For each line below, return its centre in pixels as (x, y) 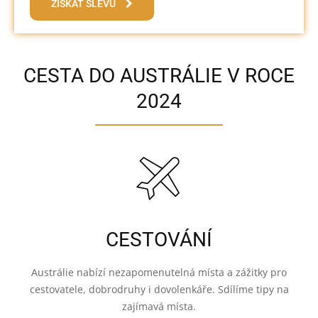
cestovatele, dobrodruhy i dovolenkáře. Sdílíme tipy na (159, 289)
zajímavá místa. (159, 306)
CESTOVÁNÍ (159, 240)
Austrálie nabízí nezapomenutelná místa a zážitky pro (159, 272)
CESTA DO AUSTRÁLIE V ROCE (159, 76)
